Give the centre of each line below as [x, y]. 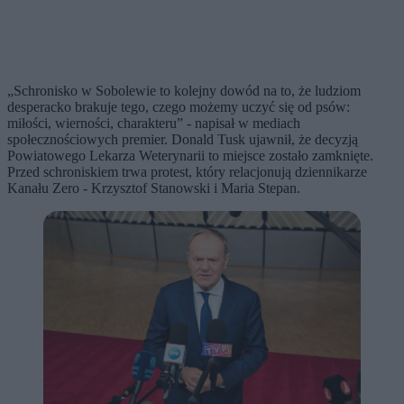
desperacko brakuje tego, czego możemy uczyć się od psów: [179, 106]
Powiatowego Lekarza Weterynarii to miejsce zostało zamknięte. [190, 155]
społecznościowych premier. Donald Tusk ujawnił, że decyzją [183, 139]
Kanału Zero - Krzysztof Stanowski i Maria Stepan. [154, 188]
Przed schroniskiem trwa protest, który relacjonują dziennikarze [187, 171]
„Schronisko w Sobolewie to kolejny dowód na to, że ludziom [184, 90]
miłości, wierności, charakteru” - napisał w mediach [154, 123]
